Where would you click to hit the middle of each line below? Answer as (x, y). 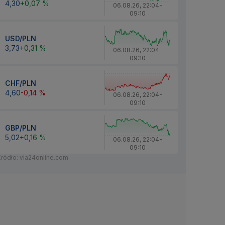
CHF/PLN (21, 83)
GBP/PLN (21, 128)
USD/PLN (21, 38)
